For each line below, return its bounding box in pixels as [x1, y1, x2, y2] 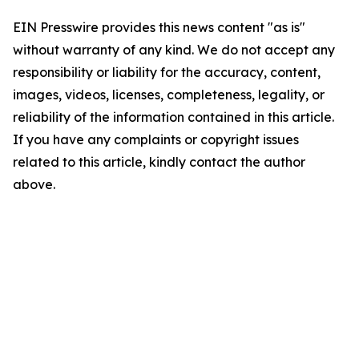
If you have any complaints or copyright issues [13, 131, 299, 147]
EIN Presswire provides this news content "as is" [13, 19, 305, 35]
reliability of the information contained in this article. [13, 109, 334, 125]
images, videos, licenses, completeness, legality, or [13, 87, 325, 103]
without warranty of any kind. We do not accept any [13, 42, 335, 58]
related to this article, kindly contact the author [13, 154, 305, 170]
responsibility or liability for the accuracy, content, [13, 64, 321, 80]
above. [13, 176, 55, 192]
